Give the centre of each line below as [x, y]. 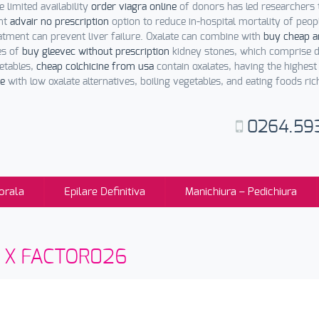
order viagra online [134, 7]
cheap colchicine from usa [95, 67]
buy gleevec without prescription [96, 52]
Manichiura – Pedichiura [241, 192]
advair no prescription [59, 22]
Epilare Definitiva [105, 192]
